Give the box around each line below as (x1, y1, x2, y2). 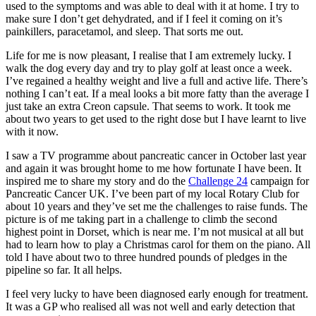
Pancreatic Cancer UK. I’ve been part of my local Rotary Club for (6, 188, 299, 200)
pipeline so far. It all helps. (6, 264, 122, 276)
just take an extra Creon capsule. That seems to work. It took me (6, 100, 291, 113)
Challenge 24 (188, 175, 248, 188)
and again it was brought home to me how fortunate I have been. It (6, 162, 301, 175)
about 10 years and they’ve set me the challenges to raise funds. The (6, 200, 308, 213)
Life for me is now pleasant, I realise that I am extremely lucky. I (6, 49, 291, 62)
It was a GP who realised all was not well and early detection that (6, 300, 295, 313)
